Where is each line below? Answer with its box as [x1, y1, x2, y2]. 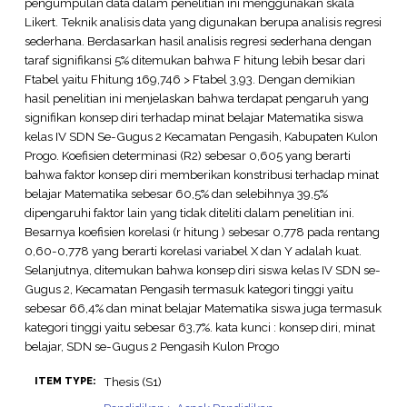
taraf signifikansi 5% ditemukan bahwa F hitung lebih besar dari [24, 52, 365, 67]
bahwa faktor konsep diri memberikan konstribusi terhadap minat [24, 166, 379, 182]
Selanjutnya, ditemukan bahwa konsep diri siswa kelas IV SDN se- [24, 262, 381, 277]
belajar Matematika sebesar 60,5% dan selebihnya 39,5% [24, 185, 328, 201]
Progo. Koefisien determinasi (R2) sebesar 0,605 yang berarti [24, 147, 351, 163]
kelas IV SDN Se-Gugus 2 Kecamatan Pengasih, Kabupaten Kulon [24, 128, 378, 144]
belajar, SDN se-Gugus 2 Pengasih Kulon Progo [24, 338, 279, 353]
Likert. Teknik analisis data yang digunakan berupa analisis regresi [24, 14, 382, 29]
